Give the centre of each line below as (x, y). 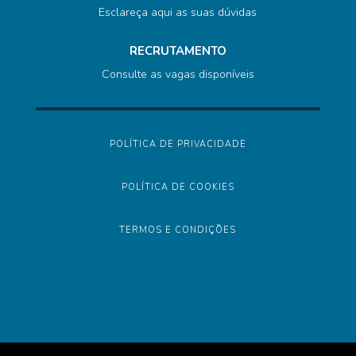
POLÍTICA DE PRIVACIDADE (178, 145)
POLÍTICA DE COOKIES (178, 188)
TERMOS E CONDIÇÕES (178, 230)
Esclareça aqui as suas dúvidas (178, 13)
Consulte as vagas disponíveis (178, 75)
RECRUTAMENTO (178, 51)
